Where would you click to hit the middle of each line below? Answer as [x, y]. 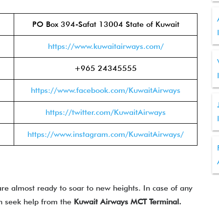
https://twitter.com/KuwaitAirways [106, 112]
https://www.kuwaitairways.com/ [106, 46]
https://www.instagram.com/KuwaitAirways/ [106, 134]
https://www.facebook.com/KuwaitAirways [106, 90]
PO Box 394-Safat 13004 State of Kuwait [106, 24]
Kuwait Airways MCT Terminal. [128, 202]
